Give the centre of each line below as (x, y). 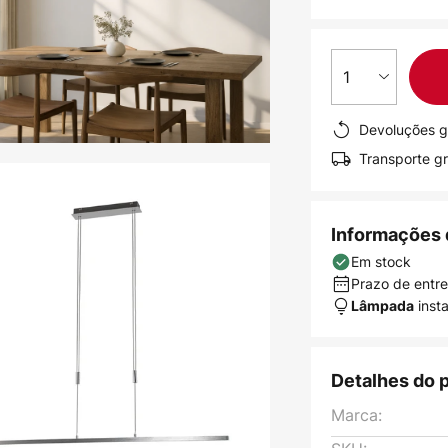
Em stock (381, 261)
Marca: (357, 415)
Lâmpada (383, 305)
